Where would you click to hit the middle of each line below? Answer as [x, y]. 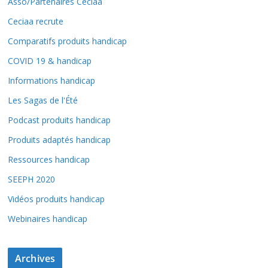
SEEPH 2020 [31, 179]
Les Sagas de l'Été [43, 100]
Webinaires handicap [48, 218]
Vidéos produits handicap [56, 199]
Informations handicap [51, 80]
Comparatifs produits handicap [67, 41]
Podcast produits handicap [59, 120]
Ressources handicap [49, 159]
